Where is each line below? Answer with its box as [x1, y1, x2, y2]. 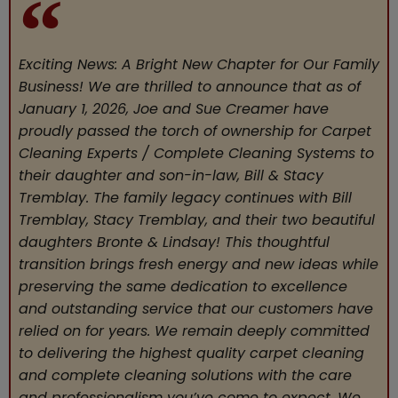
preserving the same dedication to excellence [18, 276, 347, 298]
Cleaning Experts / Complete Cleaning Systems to [18, 143, 374, 164]
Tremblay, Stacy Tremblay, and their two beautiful [18, 210, 375, 231]
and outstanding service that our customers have [18, 298, 373, 320]
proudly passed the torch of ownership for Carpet [18, 121, 371, 142]
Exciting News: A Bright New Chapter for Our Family [18, 54, 379, 76]
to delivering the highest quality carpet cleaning [18, 343, 364, 364]
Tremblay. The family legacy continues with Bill [18, 187, 352, 209]
